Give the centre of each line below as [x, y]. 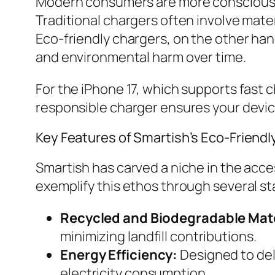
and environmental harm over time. [141, 57]
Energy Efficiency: [119, 255]
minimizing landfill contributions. [158, 237]
